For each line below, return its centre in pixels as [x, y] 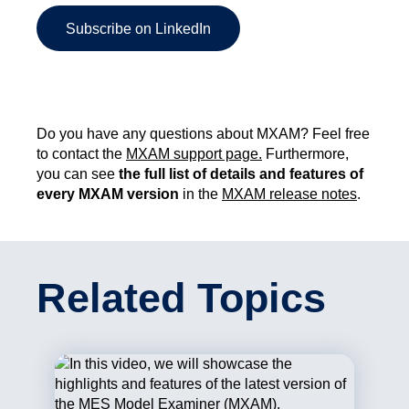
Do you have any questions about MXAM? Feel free [203, 134]
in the [202, 194]
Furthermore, [305, 154]
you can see [78, 174]
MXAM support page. [194, 154]
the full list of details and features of [241, 174]
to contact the [81, 154]
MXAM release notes [289, 194]
